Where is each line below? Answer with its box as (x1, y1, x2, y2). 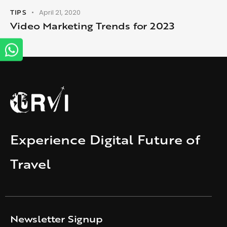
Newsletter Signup (10, 212, 103, 226)
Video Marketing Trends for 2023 (10, 19, 174, 32)
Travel (10, 155, 51, 173)
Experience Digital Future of (10, 130, 201, 148)
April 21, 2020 (39, 7, 81, 17)
